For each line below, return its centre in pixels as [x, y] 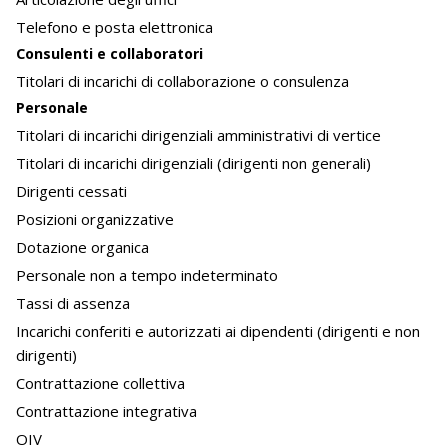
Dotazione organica [82, 247]
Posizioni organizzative [95, 219]
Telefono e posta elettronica [114, 27]
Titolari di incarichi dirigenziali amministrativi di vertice [198, 135]
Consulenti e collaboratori [109, 54]
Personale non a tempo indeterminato [147, 275]
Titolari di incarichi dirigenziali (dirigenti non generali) [193, 163]
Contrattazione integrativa [106, 411]
